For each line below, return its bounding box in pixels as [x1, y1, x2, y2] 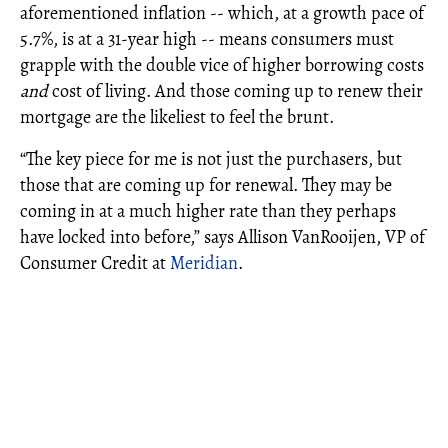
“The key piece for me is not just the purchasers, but [20, 147, 402, 171]
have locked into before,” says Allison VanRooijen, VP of [20, 225, 425, 249]
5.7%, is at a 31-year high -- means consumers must [20, 27, 394, 51]
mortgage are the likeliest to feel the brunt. [20, 105, 334, 129]
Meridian [170, 251, 238, 275]
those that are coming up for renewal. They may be [20, 173, 392, 197]
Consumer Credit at [20, 251, 170, 275]
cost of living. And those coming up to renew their [52, 79, 423, 103]
